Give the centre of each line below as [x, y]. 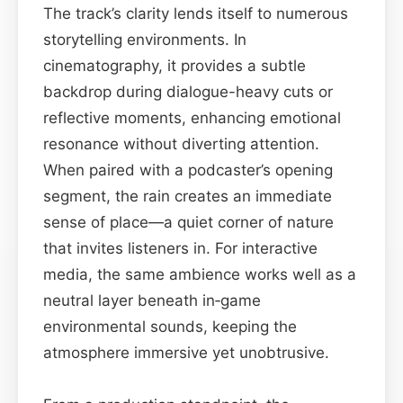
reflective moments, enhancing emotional [192, 117]
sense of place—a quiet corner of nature [188, 222]
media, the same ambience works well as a [200, 274]
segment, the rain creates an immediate [188, 196]
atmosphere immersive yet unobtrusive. [186, 352]
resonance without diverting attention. [181, 143]
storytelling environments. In [145, 39]
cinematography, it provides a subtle [175, 65]
